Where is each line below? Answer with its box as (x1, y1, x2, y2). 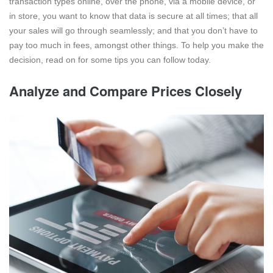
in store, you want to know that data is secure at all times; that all (9, 11, 258, 21)
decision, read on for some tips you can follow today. (9, 55, 211, 65)
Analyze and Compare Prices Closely (9, 81, 242, 101)
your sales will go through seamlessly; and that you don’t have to (9, 26, 258, 36)
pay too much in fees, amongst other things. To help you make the (9, 40, 264, 51)
